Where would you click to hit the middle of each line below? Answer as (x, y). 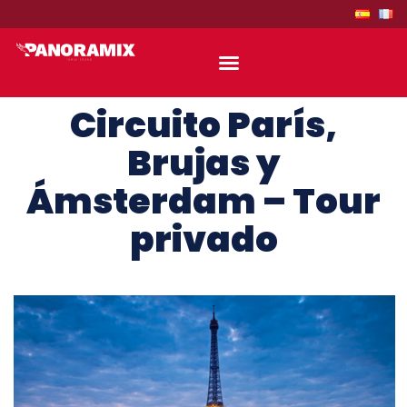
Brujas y (203, 163)
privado (203, 239)
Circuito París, (203, 125)
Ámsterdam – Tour (203, 201)
